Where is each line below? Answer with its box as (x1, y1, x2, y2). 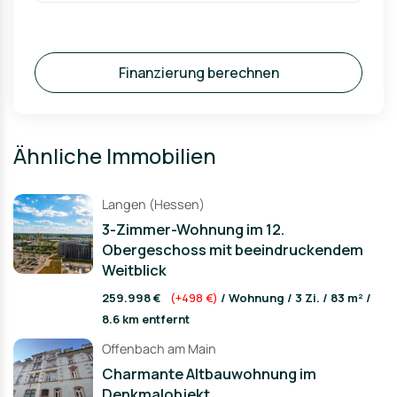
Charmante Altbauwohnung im (102, 363, 316, 384)
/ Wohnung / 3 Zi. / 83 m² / (218, 290, 371, 306)
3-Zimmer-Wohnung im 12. (102, 219, 285, 239)
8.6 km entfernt (102, 311, 190, 327)
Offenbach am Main (102, 340, 216, 357)
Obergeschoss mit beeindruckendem (102, 239, 363, 260)
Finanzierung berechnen (118, 63, 279, 82)
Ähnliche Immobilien (13, 141, 216, 170)
